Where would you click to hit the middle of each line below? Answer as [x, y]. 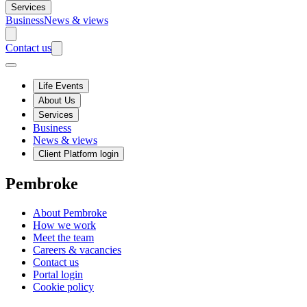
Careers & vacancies [77, 249]
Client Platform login [78, 154]
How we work [64, 225]
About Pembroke [70, 212]
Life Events [61, 86]
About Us [57, 101]
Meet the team [63, 237]
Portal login [58, 274]
